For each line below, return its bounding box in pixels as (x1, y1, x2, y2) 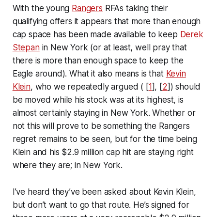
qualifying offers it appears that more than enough (12, 16, 201, 26)
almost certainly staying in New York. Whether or (12, 108, 196, 118)
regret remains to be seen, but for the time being (12, 134, 197, 144)
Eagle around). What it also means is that (12, 68, 166, 78)
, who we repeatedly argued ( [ (30, 81, 149, 92)
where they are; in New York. (12, 160, 123, 170)
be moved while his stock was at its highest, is (12, 94, 184, 105)
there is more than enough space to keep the (12, 55, 184, 65)
